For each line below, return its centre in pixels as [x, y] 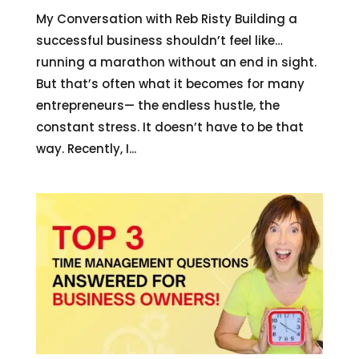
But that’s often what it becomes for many [170, 83]
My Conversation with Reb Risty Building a [166, 18]
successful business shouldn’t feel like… [159, 40]
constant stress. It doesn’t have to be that [169, 127]
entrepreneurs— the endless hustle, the [157, 105]
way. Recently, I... [86, 148]
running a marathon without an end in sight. [176, 62]
